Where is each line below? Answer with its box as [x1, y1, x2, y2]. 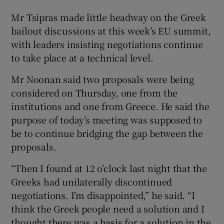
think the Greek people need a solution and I [11, 201, 204, 215]
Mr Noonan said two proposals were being [11, 72, 194, 85]
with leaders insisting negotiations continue [11, 37, 203, 50]
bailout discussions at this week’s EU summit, [11, 23, 211, 37]
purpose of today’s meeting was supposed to [11, 112, 202, 126]
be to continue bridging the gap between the [11, 126, 203, 139]
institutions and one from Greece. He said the [11, 99, 209, 112]
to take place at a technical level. [11, 50, 153, 64]
